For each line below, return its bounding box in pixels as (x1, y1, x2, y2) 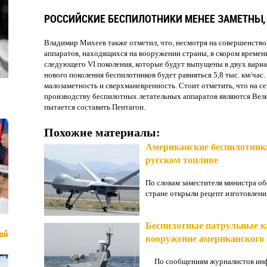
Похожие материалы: (44, 126, 160, 139)
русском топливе (145, 155, 218, 165)
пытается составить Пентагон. (44, 103, 145, 111)
